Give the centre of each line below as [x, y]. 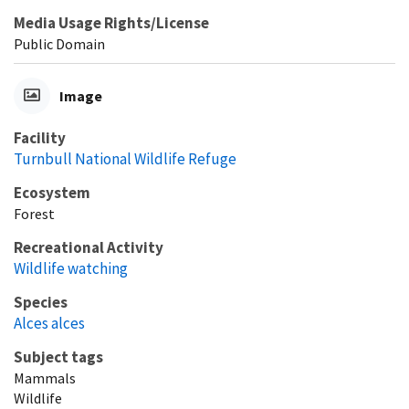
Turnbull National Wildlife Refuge [125, 158]
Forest [34, 213]
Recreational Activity [89, 247]
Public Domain [59, 43]
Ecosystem [52, 192]
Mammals [45, 378]
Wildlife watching [71, 268]
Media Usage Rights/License [111, 22]
